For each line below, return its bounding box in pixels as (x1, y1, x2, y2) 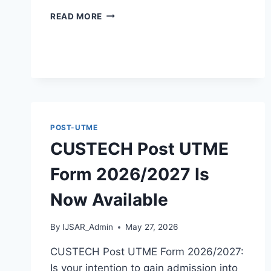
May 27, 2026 (125, 222, 178, 232)
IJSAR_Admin (62, 222, 114, 232)
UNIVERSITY (102, 21, 156, 31)
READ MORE (50, 11, 103, 21)
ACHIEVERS (102, 8, 153, 18)
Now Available (50, 189, 168, 211)
